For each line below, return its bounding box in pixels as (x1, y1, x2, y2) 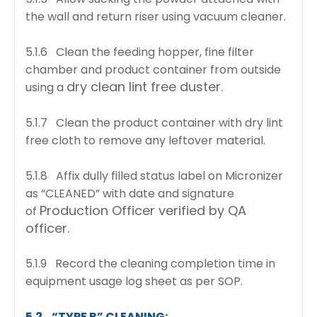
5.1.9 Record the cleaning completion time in (25, 255, 275, 272)
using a (25, 79, 67, 96)
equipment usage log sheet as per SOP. (25, 272, 243, 289)
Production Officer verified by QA (40, 201, 246, 219)
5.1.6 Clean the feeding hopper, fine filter (25, 43, 254, 60)
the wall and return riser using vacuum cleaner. (25, 8, 286, 25)
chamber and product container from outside (25, 61, 281, 78)
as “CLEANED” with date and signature (25, 185, 234, 202)
